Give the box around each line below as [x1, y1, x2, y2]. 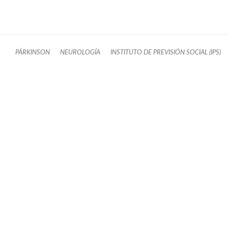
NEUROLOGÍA [60, 49, 100, 55]
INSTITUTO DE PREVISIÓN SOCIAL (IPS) [110, 49, 221, 55]
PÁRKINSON [15, 49, 50, 55]
